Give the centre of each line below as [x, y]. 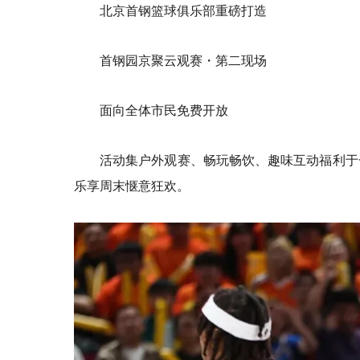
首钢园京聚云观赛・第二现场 [183, 60]
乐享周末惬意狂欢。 [132, 185]
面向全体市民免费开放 [164, 110]
